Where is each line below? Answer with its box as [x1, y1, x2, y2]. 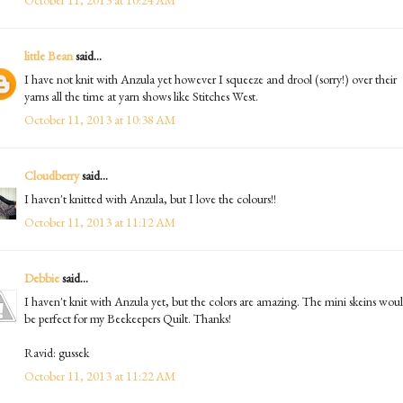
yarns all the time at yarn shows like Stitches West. [24, 87, 258, 104]
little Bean [24, 47, 73, 64]
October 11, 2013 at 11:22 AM [24, 367, 175, 384]
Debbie [24, 269, 59, 286]
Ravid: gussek [24, 344, 89, 361]
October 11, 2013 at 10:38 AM [24, 111, 175, 128]
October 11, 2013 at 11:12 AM [24, 213, 175, 230]
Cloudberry [24, 166, 79, 184]
